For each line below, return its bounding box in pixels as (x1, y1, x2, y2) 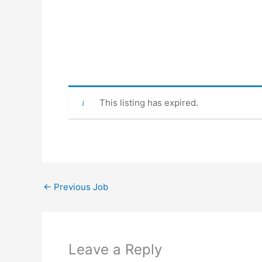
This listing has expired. (99, 97, 198, 108)
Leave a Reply (68, 241, 162, 258)
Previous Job (51, 181, 108, 192)
